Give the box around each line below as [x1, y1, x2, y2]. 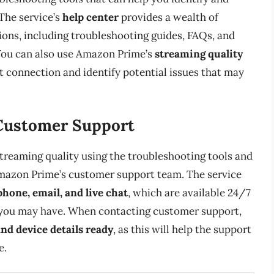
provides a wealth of [119, 10, 218, 24]
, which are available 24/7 [128, 185, 251, 199]
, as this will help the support [113, 222, 251, 236]
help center [62, 10, 119, 24]
